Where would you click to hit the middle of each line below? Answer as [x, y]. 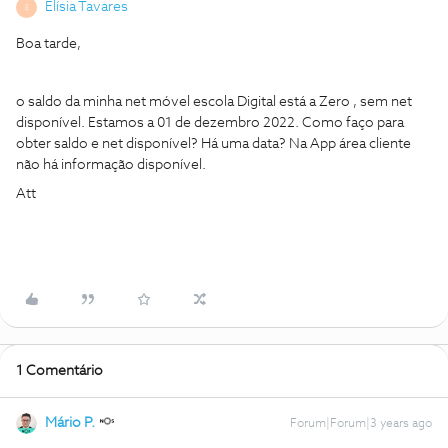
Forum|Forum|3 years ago [361, 424]
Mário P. [70, 423]
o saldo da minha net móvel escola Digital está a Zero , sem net [214, 102]
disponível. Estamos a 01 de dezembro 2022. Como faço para [210, 123]
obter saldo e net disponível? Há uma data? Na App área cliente [213, 144]
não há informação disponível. [111, 165]
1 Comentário [59, 371]
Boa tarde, [50, 44]
